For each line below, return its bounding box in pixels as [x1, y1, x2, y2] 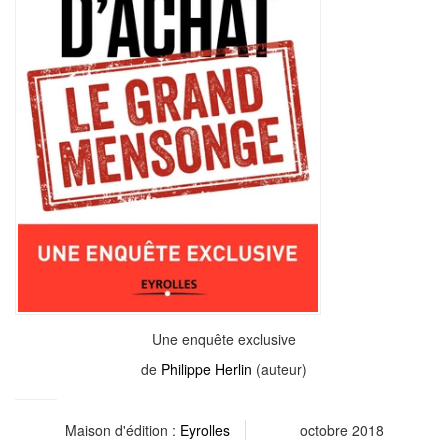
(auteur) [252, 359, 307, 379]
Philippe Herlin [161, 359, 252, 379]
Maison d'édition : [64, 420, 180, 440]
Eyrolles [179, 420, 230, 440]
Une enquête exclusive [152, 329, 296, 349]
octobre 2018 [299, 420, 384, 440]
